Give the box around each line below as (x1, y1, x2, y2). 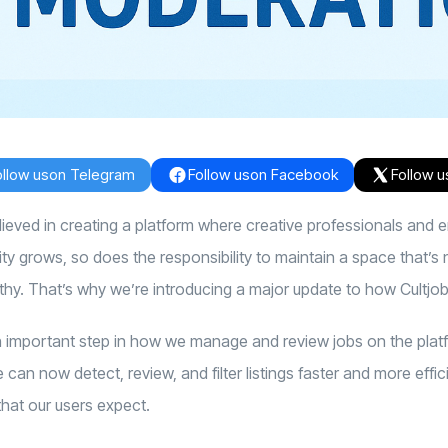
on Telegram (48, 164, 135, 184)
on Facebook (249, 164, 338, 184)
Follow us (187, 164, 250, 184)
